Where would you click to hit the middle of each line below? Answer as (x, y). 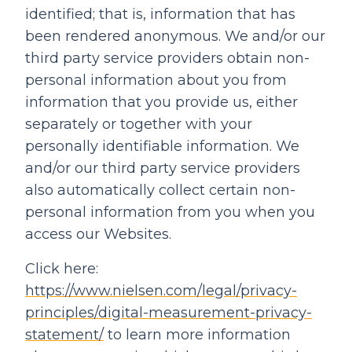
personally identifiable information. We (162, 146)
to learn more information (197, 335)
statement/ (64, 335)
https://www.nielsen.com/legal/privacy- (161, 291)
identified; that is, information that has (160, 14)
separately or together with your (139, 124)
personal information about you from (156, 80)
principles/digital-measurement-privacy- (169, 313)
